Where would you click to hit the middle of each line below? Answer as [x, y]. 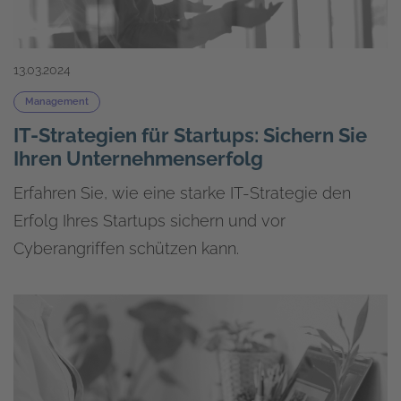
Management [57, 101]
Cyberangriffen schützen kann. [126, 248]
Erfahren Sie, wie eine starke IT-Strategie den [182, 192]
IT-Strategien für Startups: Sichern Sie [190, 135]
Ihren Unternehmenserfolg [138, 158]
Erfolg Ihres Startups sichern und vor [149, 220]
